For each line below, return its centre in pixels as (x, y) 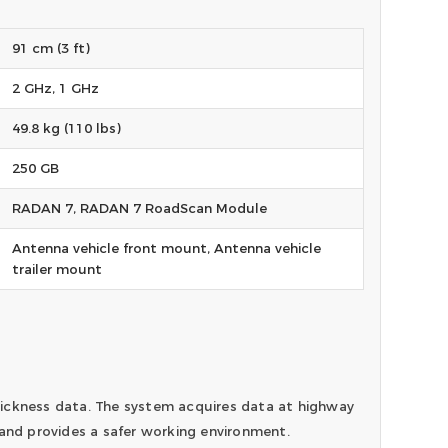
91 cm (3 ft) (51, 48)
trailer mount (57, 269)
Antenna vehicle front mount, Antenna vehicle (167, 248)
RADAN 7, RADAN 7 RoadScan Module (140, 208)
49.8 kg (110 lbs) (67, 128)
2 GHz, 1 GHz (56, 88)
